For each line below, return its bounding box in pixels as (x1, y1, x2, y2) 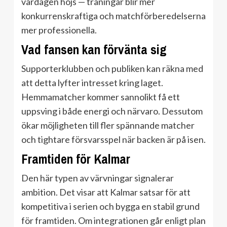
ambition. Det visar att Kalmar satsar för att (21, 186, 191, 198)
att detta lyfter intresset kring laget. (21, 77, 163, 89)
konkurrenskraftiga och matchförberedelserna (21, 10, 206, 22)
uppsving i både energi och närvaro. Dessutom (21, 105, 203, 117)
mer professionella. (21, 24, 97, 36)
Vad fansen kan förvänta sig (21, 41, 167, 59)
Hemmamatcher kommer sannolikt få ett (21, 91, 180, 103)
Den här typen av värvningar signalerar (21, 172, 174, 184)
